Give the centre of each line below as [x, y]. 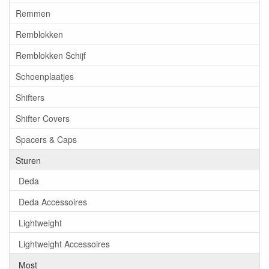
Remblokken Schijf [51, 55]
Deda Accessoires [53, 201]
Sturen [28, 160]
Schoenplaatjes [45, 76]
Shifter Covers [43, 118]
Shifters [30, 97]
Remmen [33, 13]
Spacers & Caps [46, 139]
